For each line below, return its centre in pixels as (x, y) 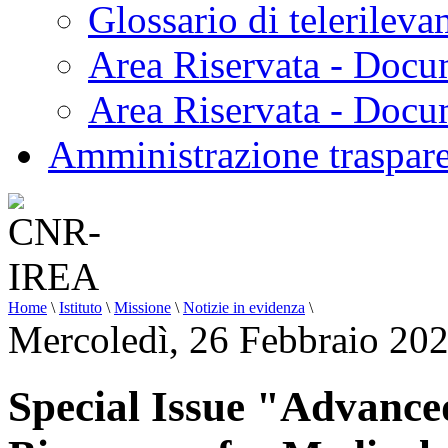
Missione (142, 307)
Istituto (80, 307)
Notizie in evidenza (244, 307)
